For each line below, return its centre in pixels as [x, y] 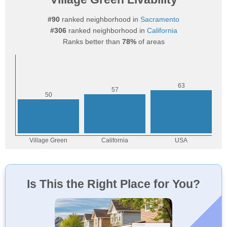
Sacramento [160, 19]
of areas [150, 42]
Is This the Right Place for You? [113, 184]
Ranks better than [92, 42]
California [162, 30]
